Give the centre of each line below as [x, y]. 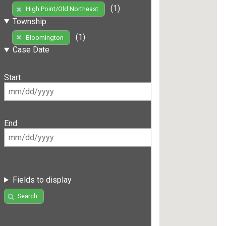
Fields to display [42, 180]
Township [29, 21]
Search [27, 196]
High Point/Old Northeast [62, 9]
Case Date [31, 50]
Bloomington [44, 38]
